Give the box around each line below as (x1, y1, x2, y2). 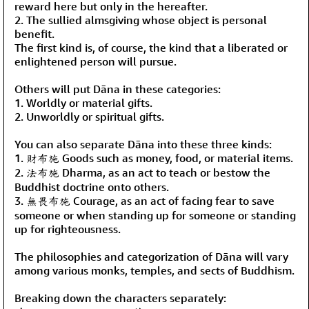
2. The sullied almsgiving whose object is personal (14, 12, 267, 27)
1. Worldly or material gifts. (14, 95, 152, 110)
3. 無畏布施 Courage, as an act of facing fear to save (14, 193, 275, 208)
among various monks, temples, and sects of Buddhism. (14, 263, 295, 277)
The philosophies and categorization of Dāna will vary (14, 249, 288, 263)
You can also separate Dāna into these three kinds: (14, 137, 272, 151)
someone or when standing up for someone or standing (14, 208, 296, 222)
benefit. (14, 26, 54, 41)
